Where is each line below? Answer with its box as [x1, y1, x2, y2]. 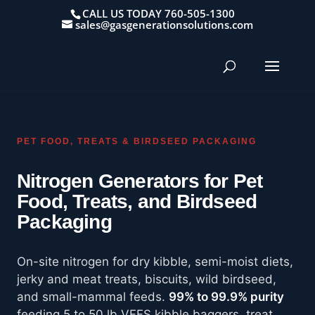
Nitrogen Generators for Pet [17, 170, 263, 192]
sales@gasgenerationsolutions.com [75, 18, 253, 32]
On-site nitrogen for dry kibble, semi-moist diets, [17, 255, 293, 269]
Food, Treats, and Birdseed [17, 191, 257, 212]
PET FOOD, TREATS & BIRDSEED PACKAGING [17, 136, 257, 146]
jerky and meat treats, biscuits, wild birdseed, [17, 272, 276, 286]
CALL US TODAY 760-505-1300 [82, 6, 236, 21]
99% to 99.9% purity [169, 290, 284, 304]
